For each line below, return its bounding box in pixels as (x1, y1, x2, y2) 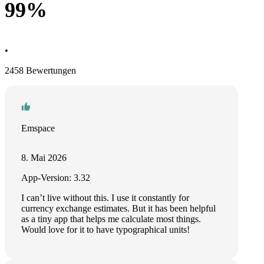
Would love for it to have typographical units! (21, 225, 190, 235)
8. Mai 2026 (21, 153, 67, 163)
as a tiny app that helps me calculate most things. (21, 214, 201, 224)
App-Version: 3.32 (21, 173, 90, 183)
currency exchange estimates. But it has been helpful (21, 203, 216, 213)
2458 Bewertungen (5, 65, 76, 75)
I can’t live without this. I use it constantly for (21, 193, 189, 203)
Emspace (21, 123, 55, 133)
